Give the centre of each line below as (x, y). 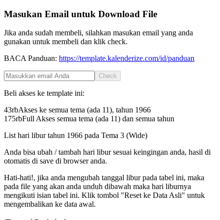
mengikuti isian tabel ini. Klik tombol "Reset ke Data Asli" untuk (104, 195)
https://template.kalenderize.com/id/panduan (127, 58)
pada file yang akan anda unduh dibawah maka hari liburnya (97, 187)
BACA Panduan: (31, 58)
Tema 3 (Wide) (124, 136)
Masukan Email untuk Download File (81, 14)
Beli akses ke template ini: (44, 93)
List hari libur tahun (35, 136)
